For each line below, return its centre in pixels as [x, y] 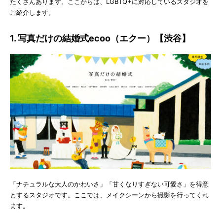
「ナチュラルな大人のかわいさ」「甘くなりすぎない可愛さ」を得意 [109, 184]
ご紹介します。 [32, 12]
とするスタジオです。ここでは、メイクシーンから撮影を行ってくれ [109, 195]
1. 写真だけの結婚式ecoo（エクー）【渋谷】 [100, 38]
